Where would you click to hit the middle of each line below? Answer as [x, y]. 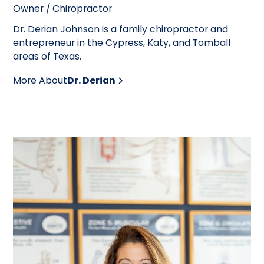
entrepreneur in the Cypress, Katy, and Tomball [122, 43]
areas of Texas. [47, 57]
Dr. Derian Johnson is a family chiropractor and [121, 29]
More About [40, 80]
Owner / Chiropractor [63, 9]
